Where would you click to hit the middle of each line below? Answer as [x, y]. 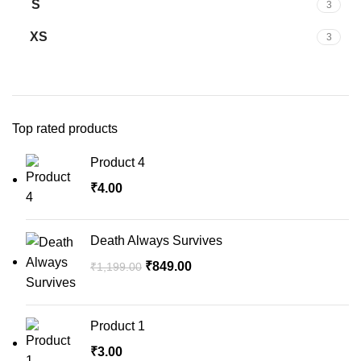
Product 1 [118, 326]
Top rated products [65, 129]
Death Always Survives [156, 241]
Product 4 [118, 162]
